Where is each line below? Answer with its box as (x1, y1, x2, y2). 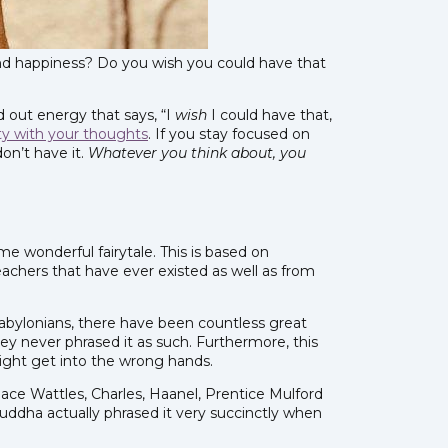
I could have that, (207, 105, 332, 124)
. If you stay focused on (148, 124, 310, 143)
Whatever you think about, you (88, 143, 306, 162)
